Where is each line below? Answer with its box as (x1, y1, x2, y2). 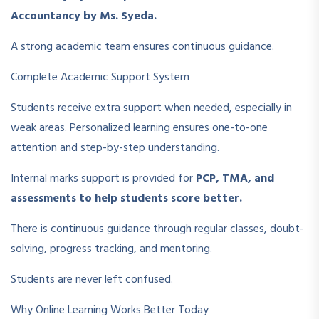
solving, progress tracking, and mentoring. (11, 239, 212, 258)
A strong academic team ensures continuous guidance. (11, 37, 274, 56)
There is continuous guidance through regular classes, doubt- (11, 219, 304, 239)
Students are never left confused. (11, 270, 173, 289)
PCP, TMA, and (196, 169, 274, 188)
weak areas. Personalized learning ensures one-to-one (11, 118, 268, 137)
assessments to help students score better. (11, 189, 242, 208)
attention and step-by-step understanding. (11, 138, 219, 157)
